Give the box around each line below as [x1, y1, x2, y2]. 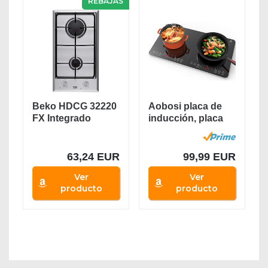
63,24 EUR [67, 151, 120, 163]
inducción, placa [148, 113, 223, 124]
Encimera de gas [32, 125, 109, 136]
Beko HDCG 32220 [32, 101, 117, 112]
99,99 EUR [182, 151, 236, 163]
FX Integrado [32, 113, 92, 124]
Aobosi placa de [148, 101, 222, 112]
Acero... [32, 137, 68, 148]
